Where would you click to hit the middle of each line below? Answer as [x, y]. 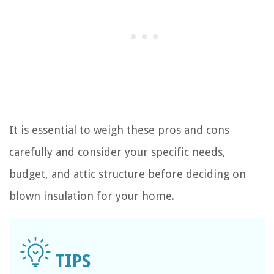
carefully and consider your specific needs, [117, 152]
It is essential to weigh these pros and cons [119, 130]
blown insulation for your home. [92, 196]
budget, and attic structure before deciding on [128, 174]
